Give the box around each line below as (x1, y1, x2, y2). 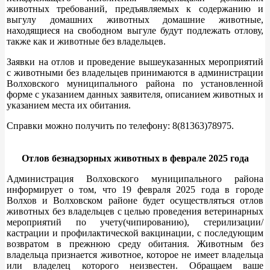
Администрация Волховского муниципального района (7, 173, 263, 184)
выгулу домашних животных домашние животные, (7, 14, 263, 25)
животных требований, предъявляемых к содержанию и (7, 3, 263, 14)
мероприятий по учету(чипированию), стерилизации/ (7, 216, 263, 227)
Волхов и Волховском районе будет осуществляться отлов (7, 195, 263, 206)
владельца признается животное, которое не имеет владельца (7, 249, 263, 260)
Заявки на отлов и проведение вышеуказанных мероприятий (7, 56, 263, 67)
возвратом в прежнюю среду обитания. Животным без (7, 238, 263, 249)
